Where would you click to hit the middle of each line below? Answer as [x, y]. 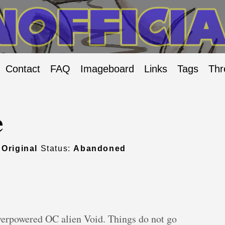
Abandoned [100, 149]
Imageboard [107, 69]
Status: [56, 149]
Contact [23, 69]
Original [20, 149]
